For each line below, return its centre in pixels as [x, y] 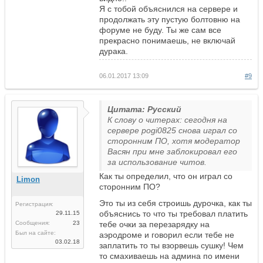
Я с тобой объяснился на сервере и [168, 9]
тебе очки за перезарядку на [154, 225]
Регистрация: [34, 204]
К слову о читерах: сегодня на [167, 120]
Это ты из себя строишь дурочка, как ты [175, 203]
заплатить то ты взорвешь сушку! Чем [171, 246]
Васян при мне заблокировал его [172, 152]
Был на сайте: [35, 233]
